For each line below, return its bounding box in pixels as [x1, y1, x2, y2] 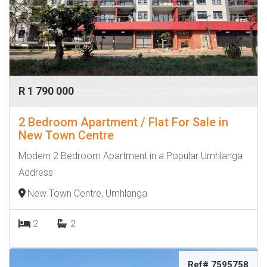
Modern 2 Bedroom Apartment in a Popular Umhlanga [18, 150, 243, 162]
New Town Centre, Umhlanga [27, 188, 147, 199]
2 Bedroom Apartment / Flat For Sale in [18, 115, 228, 129]
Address [18, 167, 53, 178]
